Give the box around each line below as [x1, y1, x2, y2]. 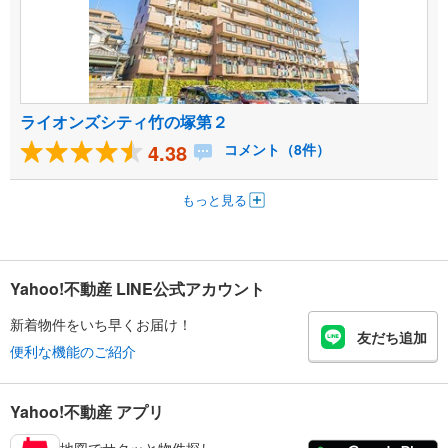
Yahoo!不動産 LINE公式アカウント [10, 277, 265, 301]
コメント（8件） [220, 139, 330, 160]
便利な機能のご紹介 [10, 340, 136, 361]
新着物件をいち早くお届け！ [10, 313, 192, 334]
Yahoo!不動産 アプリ [10, 400, 164, 424]
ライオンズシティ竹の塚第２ [20, 110, 228, 134]
